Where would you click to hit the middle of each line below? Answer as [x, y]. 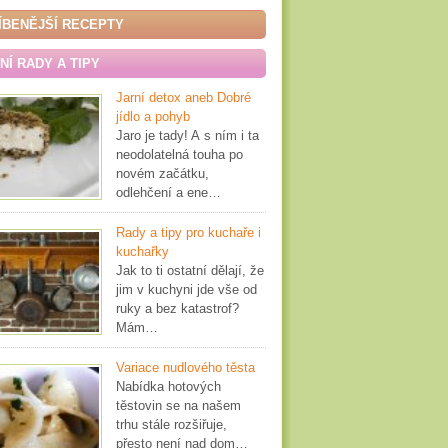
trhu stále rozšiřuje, [171, 424]
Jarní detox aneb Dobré [183, 97]
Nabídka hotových [168, 386]
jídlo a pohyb [153, 116]
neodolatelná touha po [179, 154]
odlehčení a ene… [168, 192]
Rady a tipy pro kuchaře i [188, 232]
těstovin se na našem [178, 405]
